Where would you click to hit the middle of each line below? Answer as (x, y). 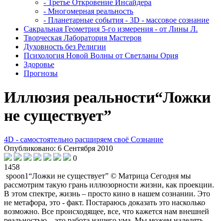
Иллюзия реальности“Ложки (107, 97)
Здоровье (39, 64)
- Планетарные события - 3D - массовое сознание (126, 20)
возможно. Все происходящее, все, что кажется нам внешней (107, 212)
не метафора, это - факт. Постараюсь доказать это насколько (105, 203)
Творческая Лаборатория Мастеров (83, 37)
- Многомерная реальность (88, 11)
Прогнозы (41, 73)
